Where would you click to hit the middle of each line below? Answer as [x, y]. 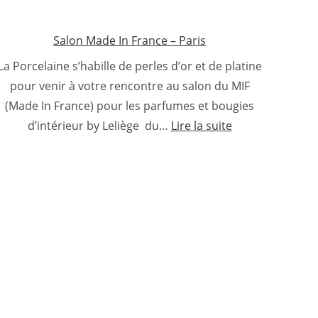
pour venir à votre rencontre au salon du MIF [130, 86]
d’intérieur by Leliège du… [99, 126]
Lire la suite [201, 126]
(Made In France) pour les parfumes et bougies [130, 106]
